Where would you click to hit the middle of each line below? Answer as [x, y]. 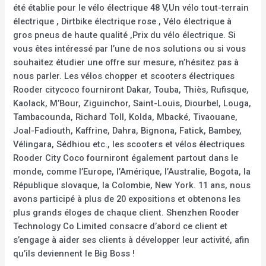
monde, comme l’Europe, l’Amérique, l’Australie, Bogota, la [132, 171]
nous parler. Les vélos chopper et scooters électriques [124, 76]
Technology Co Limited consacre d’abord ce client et [121, 226]
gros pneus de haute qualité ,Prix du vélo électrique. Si [125, 35]
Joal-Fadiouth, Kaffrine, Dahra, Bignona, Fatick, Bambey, [128, 130]
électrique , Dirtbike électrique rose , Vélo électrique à [123, 21]
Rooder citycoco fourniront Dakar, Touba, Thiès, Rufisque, [131, 89]
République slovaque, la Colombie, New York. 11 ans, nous [132, 185]
